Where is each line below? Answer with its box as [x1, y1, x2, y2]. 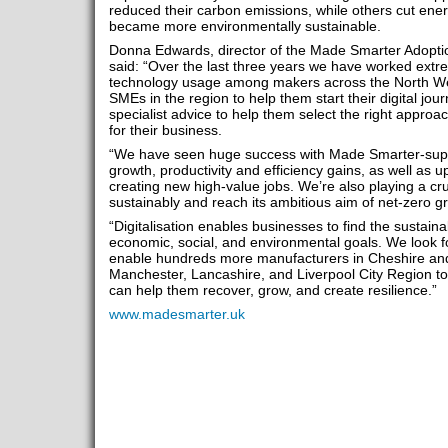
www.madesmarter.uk [108, 306, 245, 322]
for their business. [108, 122, 222, 138]
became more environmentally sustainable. [108, 18, 381, 34]
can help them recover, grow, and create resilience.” [108, 282, 437, 298]
